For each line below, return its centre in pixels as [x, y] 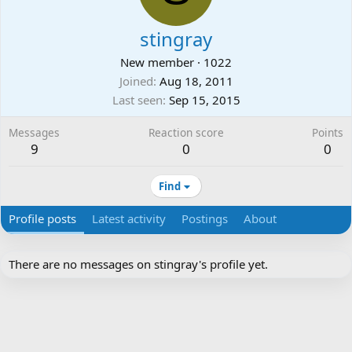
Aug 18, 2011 [196, 81]
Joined [136, 81]
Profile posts [42, 218]
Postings [205, 218]
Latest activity [129, 218]
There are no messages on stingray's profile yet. [138, 264]
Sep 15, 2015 [204, 100]
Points [328, 132]
